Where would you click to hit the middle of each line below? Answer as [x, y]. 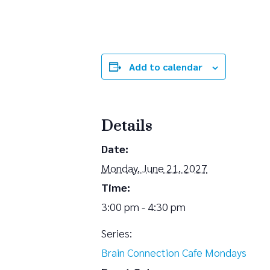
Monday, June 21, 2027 [154, 168]
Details [127, 126]
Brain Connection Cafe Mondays [174, 252]
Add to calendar [166, 66]
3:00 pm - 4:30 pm [143, 206]
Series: [117, 233]
